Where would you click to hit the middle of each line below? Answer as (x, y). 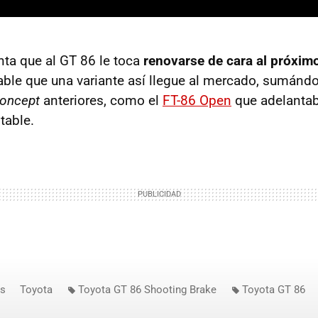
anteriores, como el (101, 101)
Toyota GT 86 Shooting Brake (147, 290)
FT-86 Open (197, 101)
